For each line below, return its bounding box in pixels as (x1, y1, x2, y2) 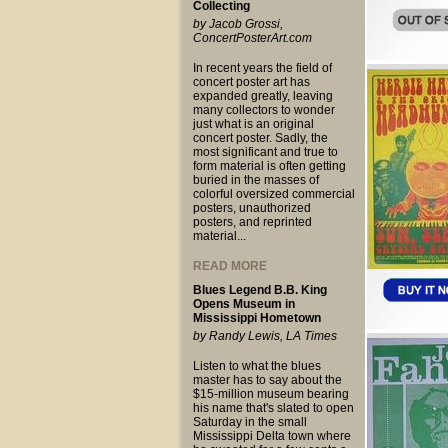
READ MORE (192, 259, 267, 273)
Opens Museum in (192, 297, 295, 311)
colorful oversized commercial (192, 187, 355, 201)
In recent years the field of (192, 61, 332, 75)
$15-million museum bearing (192, 387, 349, 401)
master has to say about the (192, 373, 342, 387)
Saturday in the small (192, 415, 307, 429)
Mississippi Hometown (192, 311, 321, 325)
